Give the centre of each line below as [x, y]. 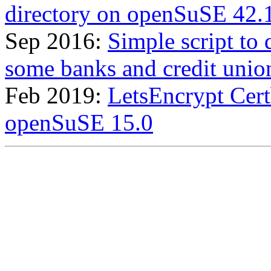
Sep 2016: [56, 41]
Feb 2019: [56, 95]
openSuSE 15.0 [79, 122]
